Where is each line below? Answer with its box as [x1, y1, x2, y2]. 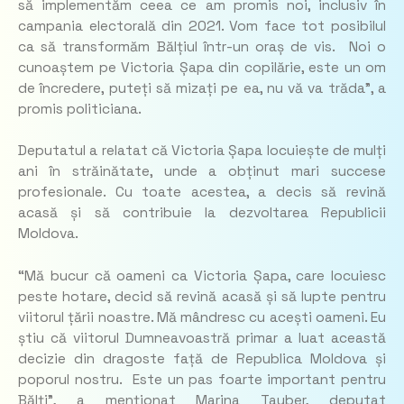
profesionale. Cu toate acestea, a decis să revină [18, 183, 386, 202]
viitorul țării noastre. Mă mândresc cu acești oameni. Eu [18, 308, 386, 326]
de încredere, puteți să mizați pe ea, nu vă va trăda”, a [18, 78, 386, 97]
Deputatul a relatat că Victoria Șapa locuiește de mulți [18, 142, 386, 161]
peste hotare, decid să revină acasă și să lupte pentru [18, 287, 386, 306]
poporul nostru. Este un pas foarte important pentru [18, 370, 386, 389]
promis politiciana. [18, 99, 142, 118]
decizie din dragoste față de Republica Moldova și [18, 349, 386, 368]
